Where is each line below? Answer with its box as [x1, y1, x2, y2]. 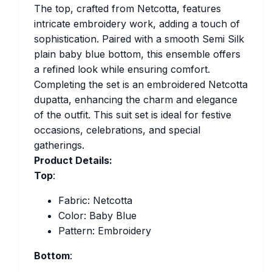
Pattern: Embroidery [58, 225, 151, 237]
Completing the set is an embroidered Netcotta [34, 78, 248, 90]
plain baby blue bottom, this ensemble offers [34, 48, 240, 60]
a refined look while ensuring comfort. [34, 63, 210, 75]
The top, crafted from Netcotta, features [34, 2, 221, 15]
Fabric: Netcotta [58, 194, 132, 206]
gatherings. [34, 139, 84, 151]
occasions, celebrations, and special [34, 124, 200, 136]
